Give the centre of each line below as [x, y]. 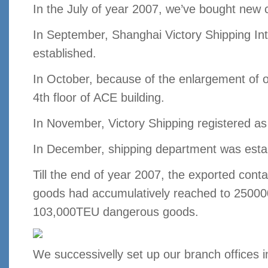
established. [65, 54]
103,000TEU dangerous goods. [116, 212]
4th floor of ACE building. [99, 98]
